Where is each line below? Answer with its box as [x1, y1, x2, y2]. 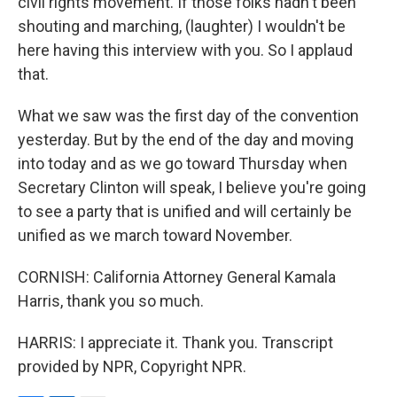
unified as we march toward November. [18, 226, 292, 245]
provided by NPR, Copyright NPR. [18, 357, 246, 376]
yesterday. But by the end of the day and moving [18, 130, 354, 149]
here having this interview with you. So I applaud [18, 41, 353, 59]
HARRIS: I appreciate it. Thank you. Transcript [18, 333, 333, 352]
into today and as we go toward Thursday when [18, 154, 347, 173]
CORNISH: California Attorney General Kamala [18, 268, 336, 286]
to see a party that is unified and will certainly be [18, 202, 352, 221]
